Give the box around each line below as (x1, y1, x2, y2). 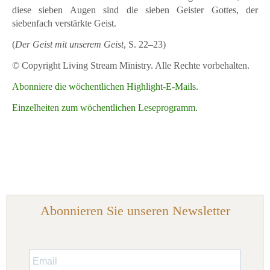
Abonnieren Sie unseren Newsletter (40, 203, 230, 219)
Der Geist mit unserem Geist (15, 39, 124, 50)
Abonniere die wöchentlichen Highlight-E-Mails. (12, 81, 198, 92)
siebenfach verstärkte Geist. (12, 18, 116, 29)
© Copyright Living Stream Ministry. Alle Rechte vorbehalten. (12, 60, 250, 71)
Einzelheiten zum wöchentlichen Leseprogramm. (12, 102, 198, 113)
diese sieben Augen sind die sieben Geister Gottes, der (12, 5, 258, 16)
